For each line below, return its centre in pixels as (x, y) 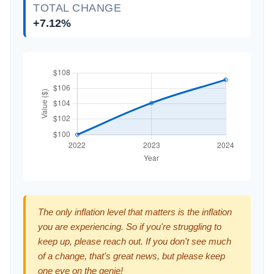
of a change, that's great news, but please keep (131, 256)
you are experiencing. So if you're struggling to (130, 227)
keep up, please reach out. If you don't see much (135, 241)
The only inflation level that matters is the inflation (135, 212)
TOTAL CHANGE (77, 8)
